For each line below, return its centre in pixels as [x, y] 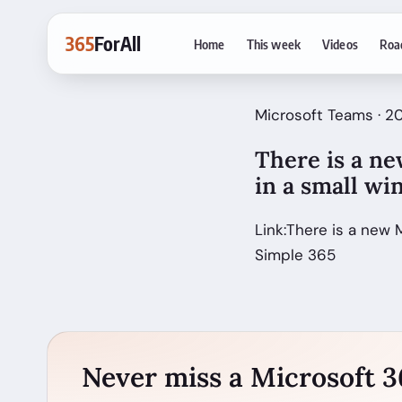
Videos [340, 44]
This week [273, 44]
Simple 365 [295, 255]
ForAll [118, 44]
